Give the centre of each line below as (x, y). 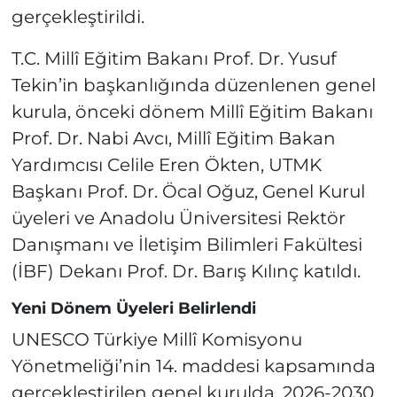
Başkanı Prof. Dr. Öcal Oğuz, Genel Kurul (188, 192)
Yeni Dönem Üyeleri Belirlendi (133, 309)
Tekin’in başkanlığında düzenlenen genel (193, 86)
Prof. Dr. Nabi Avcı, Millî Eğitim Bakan (173, 139)
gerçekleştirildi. (78, 17)
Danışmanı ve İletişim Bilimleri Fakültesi (187, 245)
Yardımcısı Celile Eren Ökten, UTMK (166, 165)
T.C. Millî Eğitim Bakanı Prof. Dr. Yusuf (174, 59)
